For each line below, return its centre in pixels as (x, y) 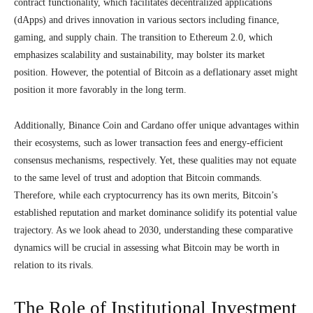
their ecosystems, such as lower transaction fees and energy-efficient (148, 143)
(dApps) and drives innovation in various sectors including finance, (147, 20)
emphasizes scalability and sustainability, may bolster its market (139, 55)
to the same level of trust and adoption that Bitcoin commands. (138, 178)
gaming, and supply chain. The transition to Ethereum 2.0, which (143, 37)
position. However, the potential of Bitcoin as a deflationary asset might (156, 72)
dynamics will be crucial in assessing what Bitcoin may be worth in (147, 248)
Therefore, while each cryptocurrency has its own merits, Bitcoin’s (146, 195)
